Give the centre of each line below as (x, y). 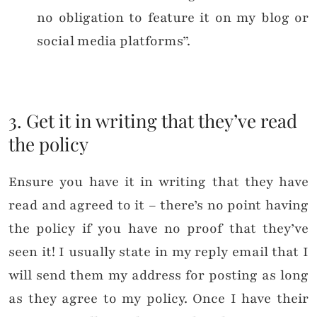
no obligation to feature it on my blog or (173, 18)
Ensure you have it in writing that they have (158, 182)
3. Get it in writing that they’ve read (153, 121)
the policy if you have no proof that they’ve (158, 229)
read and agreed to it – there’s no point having (158, 206)
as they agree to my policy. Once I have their (158, 299)
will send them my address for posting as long (158, 276)
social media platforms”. (114, 41)
